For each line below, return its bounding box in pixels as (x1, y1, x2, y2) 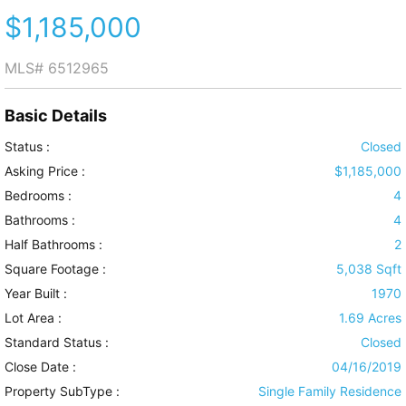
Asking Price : (5, 163, 85, 179)
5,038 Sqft (336, 261, 401, 277)
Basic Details (5, 106, 107, 126)
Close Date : (5, 359, 76, 375)
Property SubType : (5, 383, 120, 400)
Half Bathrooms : (5, 237, 102, 253)
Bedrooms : (5, 188, 72, 204)
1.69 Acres (339, 310, 401, 326)
